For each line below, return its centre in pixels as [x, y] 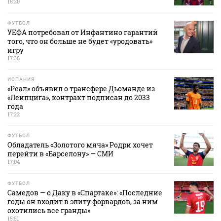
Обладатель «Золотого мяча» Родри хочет [80, 145]
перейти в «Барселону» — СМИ [60, 154]
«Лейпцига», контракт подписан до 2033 [79, 98]
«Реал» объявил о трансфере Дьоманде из [81, 89]
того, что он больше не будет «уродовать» [80, 41]
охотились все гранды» [49, 211]
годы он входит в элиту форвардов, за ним [83, 202]
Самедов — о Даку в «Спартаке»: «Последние [85, 193]
